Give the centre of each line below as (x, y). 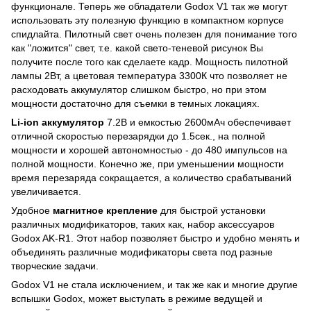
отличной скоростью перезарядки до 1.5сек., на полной (138, 136)
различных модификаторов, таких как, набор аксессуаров (143, 224)
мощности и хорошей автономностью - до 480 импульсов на (149, 150)
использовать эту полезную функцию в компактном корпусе (148, 20)
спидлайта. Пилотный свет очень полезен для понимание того (154, 34)
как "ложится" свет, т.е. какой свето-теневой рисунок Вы (137, 48)
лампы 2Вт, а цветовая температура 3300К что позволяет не (149, 76)
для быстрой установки (212, 210)
